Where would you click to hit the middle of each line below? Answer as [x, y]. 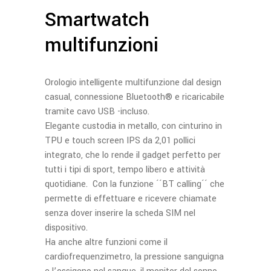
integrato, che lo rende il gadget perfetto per [133, 155]
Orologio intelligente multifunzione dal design [133, 83]
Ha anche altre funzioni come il [106, 242]
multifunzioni [102, 45]
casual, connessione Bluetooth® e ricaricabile [135, 97]
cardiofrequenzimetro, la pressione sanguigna [134, 257]
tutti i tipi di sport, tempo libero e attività [125, 170]
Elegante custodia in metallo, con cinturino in [133, 126]
